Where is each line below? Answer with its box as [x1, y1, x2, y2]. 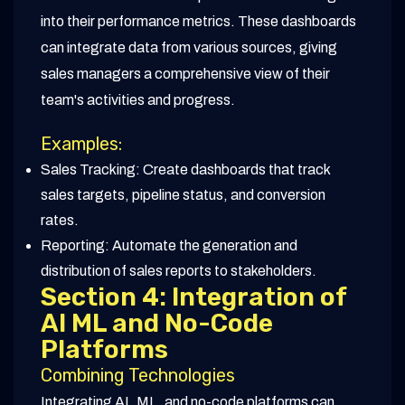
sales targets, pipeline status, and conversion [41, 187, 325, 203]
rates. [41, 212, 79, 229]
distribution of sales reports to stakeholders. [41, 263, 316, 279]
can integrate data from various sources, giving [41, 40, 337, 56]
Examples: [41, 133, 122, 155]
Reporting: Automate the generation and [41, 238, 297, 254]
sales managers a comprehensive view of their [41, 66, 330, 82]
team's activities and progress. [41, 92, 235, 108]
